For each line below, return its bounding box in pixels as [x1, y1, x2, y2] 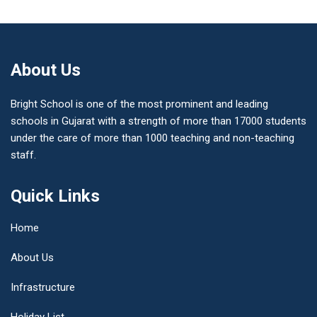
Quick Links [11, 185, 100, 206]
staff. [11, 148, 36, 161]
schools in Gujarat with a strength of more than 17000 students [11, 114, 306, 127]
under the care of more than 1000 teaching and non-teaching [11, 131, 294, 144]
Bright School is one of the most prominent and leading [11, 97, 268, 110]
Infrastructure [11, 280, 75, 294]
